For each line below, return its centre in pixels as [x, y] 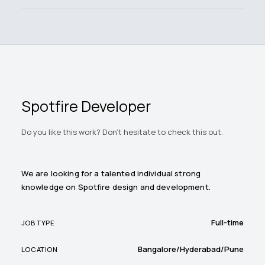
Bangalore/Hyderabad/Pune [191, 249]
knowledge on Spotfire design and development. [116, 187]
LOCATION [39, 249]
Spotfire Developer [86, 106]
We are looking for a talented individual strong [111, 174]
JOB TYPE [38, 222]
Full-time [228, 223]
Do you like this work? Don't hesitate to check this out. [122, 132]
